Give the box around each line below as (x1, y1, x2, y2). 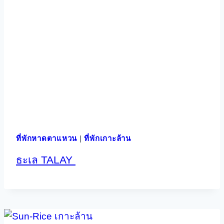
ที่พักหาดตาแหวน (16, 134, 77, 142)
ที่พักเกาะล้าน (84, 134, 131, 142)
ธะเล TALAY (16, 154, 75, 165)
